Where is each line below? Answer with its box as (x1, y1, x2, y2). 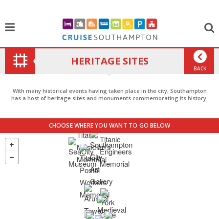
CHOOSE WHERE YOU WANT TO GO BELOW (48, 121, 171, 130)
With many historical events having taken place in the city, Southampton (12, 87, 207, 94)
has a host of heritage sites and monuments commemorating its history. (11, 94, 208, 102)
